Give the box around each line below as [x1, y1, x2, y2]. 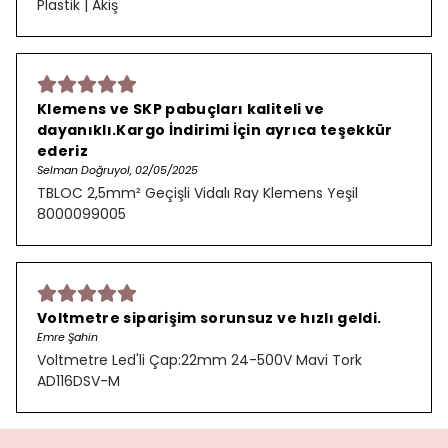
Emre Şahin [37, 329, 98, 345]
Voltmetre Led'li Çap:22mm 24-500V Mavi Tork [37, 350, 362, 370]
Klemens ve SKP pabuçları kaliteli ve [37, 99, 325, 119]
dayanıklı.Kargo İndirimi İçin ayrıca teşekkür [37, 120, 393, 140]
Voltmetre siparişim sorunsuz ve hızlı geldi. [37, 308, 382, 328]
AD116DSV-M [37, 371, 120, 391]
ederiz [37, 141, 89, 161]
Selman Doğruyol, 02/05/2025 [37, 162, 198, 178]
